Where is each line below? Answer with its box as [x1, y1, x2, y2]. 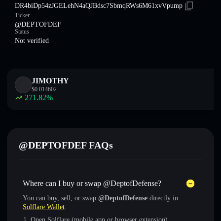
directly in [147, 194, 178, 202]
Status [15, 28, 29, 35]
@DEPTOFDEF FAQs [19, 140, 113, 150]
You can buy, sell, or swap [23, 194, 98, 202]
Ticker [15, 12, 30, 19]
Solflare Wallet [23, 203, 65, 211]
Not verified [15, 37, 49, 44]
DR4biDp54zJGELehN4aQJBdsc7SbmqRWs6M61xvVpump [15, 2, 183, 9]
